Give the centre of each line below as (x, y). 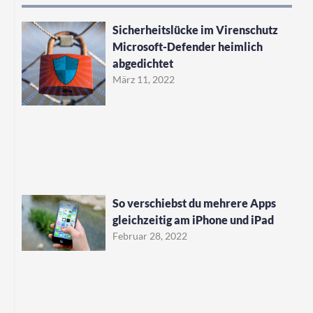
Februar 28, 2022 (150, 235)
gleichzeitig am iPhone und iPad (193, 219)
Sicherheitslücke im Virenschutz (195, 30)
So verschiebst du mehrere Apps (194, 203)
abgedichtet (143, 64)
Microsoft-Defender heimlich (187, 47)
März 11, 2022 (143, 80)
